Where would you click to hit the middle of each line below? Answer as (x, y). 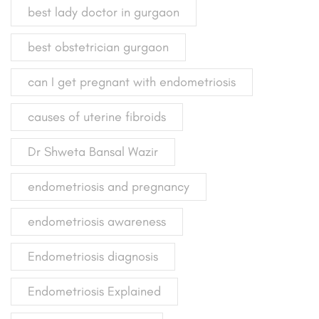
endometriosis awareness (97, 221)
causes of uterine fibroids (97, 116)
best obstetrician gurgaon (98, 47)
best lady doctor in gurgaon (104, 12)
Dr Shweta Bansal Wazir (93, 151)
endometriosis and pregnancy (109, 186)
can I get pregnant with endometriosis (132, 82)
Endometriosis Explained (94, 291)
